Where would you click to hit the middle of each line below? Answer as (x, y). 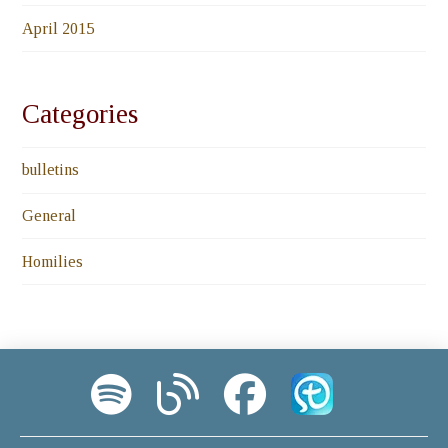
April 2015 (58, 28)
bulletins (51, 170)
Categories (80, 114)
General (49, 216)
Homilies (53, 261)
